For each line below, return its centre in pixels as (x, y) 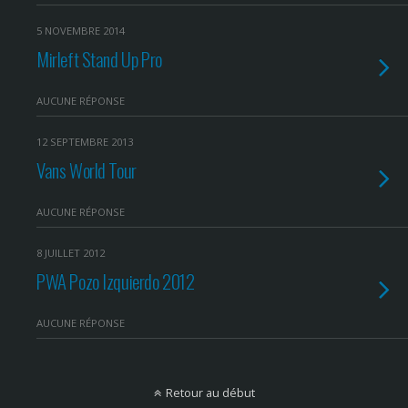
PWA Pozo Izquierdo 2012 (116, 281)
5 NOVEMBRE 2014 (81, 31)
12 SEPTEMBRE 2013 (85, 142)
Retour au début (210, 393)
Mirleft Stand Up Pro (99, 59)
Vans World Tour (87, 170)
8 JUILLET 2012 (71, 253)
